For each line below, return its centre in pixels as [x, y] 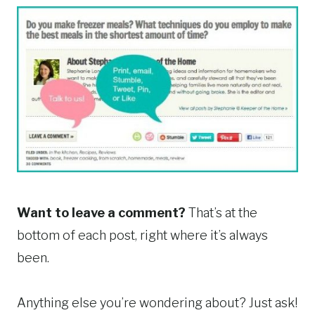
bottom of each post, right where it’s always [142, 236]
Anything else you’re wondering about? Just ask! [157, 303]
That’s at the [221, 213]
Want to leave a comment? [101, 213]
